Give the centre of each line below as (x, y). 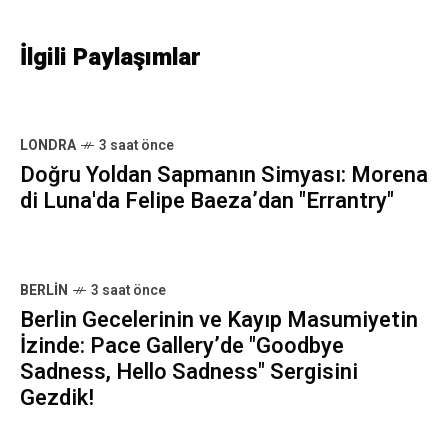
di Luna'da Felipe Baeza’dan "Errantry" (207, 201)
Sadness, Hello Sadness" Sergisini (189, 372)
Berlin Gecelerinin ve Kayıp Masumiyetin (219, 320)
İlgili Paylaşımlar (110, 57)
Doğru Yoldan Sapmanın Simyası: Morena (224, 175)
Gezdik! (57, 398)
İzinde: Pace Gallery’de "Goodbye (182, 346)
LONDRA (48, 145)
